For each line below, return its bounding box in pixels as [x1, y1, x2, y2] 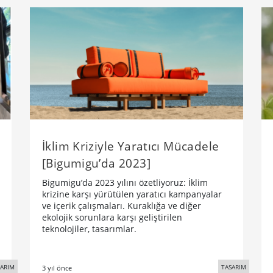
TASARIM [221, 262, 246, 271]
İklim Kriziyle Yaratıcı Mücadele [42, 137, 219, 154]
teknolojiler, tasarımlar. [42, 222, 136, 235]
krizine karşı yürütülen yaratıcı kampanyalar [42, 188, 222, 200]
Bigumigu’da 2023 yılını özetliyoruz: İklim [42, 176, 208, 188]
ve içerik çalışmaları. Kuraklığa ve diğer [42, 199, 201, 211]
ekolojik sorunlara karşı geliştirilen [42, 211, 182, 223]
